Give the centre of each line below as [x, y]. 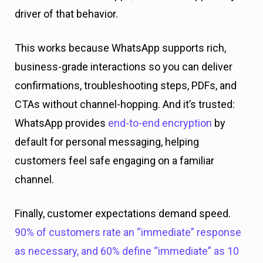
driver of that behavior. [66, 14]
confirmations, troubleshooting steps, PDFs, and [126, 85]
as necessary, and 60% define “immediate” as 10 [127, 251]
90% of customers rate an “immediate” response [128, 232]
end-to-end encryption [160, 123]
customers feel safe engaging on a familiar [114, 161]
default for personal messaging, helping [107, 142]
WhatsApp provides [61, 123]
